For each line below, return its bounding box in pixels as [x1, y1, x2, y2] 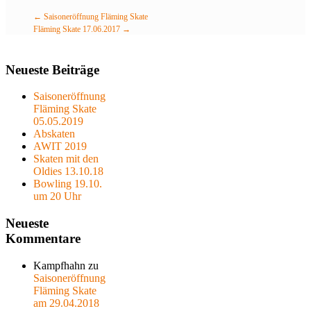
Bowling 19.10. [33, 178, 102, 190]
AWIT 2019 [33, 140, 87, 153]
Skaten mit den [33, 153, 99, 165]
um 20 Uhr [33, 190, 81, 203]
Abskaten [33, 128, 75, 140]
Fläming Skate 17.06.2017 [33, 24, 122, 34]
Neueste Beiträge [6, 62, 99, 77]
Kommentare [6, 231, 81, 246]
